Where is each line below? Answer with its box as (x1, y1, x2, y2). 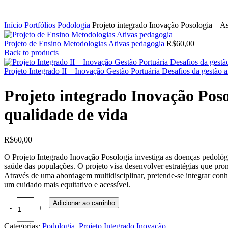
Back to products (4, 48, 59, 57)
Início (4, 21, 24, 30)
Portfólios (24, 21, 58, 30)
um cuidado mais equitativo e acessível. (4, 180, 130, 189)
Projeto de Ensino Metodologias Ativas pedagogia (4, 39, 166, 48)
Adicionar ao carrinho (53, 198, 115, 207)
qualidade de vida (4, 105, 128, 124)
